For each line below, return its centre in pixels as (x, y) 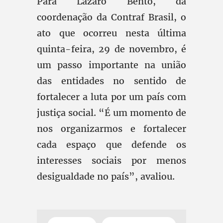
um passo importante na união (111, 65)
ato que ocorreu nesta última (111, 33)
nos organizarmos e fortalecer (111, 129)
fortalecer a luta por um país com (111, 97)
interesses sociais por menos (111, 161)
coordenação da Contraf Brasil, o (111, 17)
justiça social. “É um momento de (111, 113)
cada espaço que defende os (111, 145)
